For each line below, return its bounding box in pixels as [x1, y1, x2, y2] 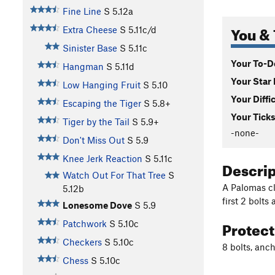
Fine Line [62, 6, 101, 17]
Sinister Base [62, 42, 117, 54]
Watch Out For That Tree [62, 169, 166, 181]
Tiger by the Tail [62, 116, 130, 128]
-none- [231, 126, 259, 138]
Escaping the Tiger [62, 98, 141, 109]
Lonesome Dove [62, 199, 132, 211]
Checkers [62, 236, 102, 248]
